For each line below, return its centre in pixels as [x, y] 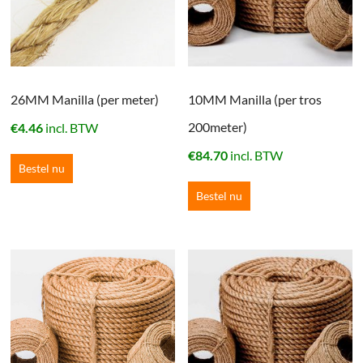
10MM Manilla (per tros [255, 100]
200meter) [218, 127]
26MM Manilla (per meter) [85, 100]
